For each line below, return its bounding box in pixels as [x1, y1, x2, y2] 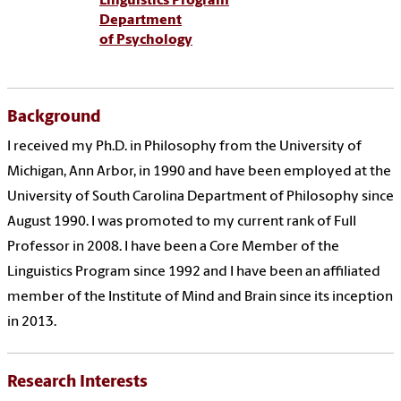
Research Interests [7, 374, 148, 392]
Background [7, 109, 101, 127]
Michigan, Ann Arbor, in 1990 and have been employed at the [7, 165, 391, 180]
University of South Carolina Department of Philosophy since [7, 190, 394, 205]
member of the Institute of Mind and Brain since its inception [7, 290, 393, 305]
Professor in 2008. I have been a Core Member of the [7, 240, 339, 255]
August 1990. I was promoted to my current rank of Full [7, 215, 356, 230]
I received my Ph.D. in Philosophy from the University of [7, 140, 362, 155]
